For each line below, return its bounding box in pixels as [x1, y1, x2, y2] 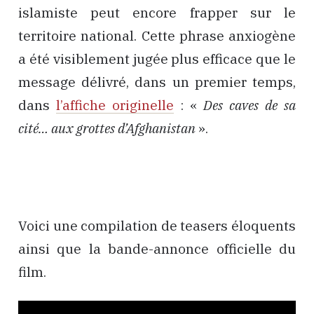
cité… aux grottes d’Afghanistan [18, 120, 196, 137]
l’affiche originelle [56, 97, 174, 114]
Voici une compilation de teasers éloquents [18, 217, 296, 234]
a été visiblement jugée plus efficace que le [18, 50, 296, 68]
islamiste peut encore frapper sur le [18, 4, 296, 22]
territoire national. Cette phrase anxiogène [18, 27, 296, 45]
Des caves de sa [203, 97, 296, 114]
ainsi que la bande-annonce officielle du [18, 240, 296, 257]
